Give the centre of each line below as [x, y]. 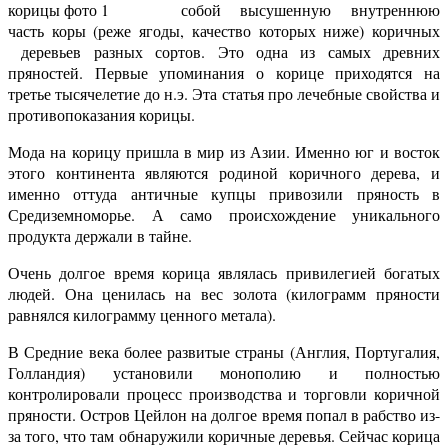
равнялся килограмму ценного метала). [142, 314]
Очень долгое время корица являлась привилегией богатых [224, 272]
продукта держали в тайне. [100, 235]
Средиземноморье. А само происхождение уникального [224, 214]
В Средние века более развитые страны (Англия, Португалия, [224, 351]
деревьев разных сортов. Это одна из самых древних [224, 51]
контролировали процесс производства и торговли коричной [224, 393]
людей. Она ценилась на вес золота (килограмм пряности [224, 293]
